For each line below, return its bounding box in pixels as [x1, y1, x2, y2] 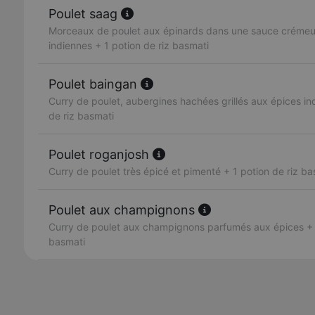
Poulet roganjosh [49, 147, 153, 162]
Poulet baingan [49, 77, 141, 91]
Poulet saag [49, 6, 121, 21]
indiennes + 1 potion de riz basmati [49, 39, 209, 51]
